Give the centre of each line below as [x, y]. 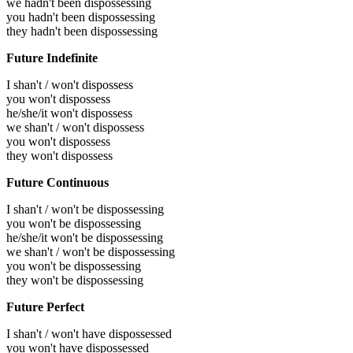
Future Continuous [58, 183]
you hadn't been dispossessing [81, 17]
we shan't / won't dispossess [75, 128]
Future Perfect [45, 307]
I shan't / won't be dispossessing [85, 210]
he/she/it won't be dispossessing [85, 238]
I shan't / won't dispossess [70, 85]
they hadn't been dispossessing [82, 32]
